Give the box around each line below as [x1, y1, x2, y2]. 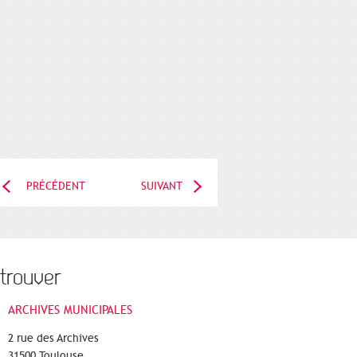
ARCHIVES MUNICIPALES [8, 302, 132, 317]
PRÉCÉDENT [26, 178, 85, 193]
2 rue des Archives [8, 331, 99, 345]
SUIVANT [141, 178, 182, 193]
